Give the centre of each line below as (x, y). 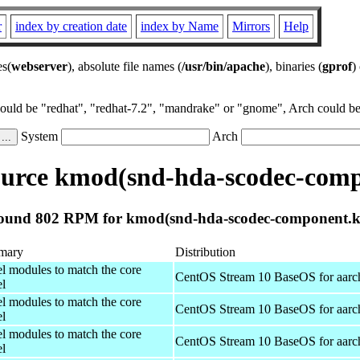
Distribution (205, 252)
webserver (39, 66)
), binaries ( (294, 66)
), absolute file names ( (125, 66)
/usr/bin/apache (223, 66)
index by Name (180, 26)
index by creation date (71, 26)
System (39, 136)
